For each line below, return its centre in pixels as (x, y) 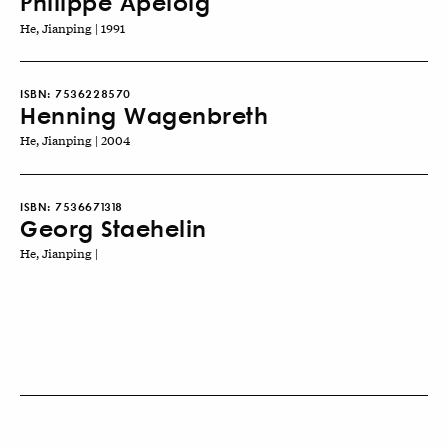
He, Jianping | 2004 (75, 140)
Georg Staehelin (113, 227)
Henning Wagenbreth (144, 115)
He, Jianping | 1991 (72, 27)
